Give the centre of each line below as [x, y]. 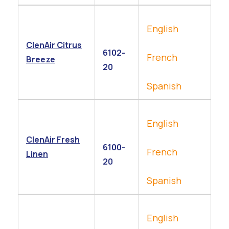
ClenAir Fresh [53, 140]
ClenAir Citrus [54, 45]
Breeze [41, 59]
